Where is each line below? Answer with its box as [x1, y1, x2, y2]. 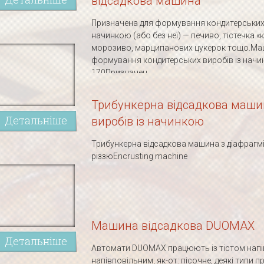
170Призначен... [91, 68, 153, 77]
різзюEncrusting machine [91, 151, 187, 161]
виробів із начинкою [91, 114, 204, 128]
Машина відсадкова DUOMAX [91, 219, 255, 233]
